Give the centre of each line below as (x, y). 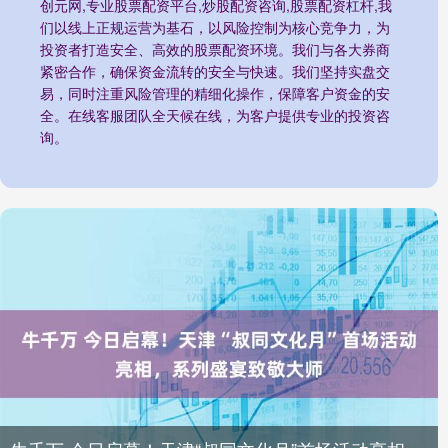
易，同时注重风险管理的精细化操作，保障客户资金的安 (215, 93)
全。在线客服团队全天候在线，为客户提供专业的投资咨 (215, 115)
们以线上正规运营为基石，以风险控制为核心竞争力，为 (215, 27)
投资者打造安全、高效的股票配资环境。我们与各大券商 (215, 49)
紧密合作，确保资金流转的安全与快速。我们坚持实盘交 (215, 71)
